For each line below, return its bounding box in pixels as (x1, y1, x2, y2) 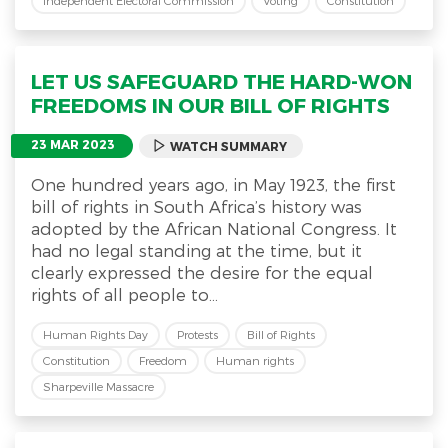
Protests (177, 327, 218, 342)
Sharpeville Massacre (43, 379, 154, 394)
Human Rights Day (43, 327, 148, 342)
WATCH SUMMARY (167, 138, 287, 155)
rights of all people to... (31, 284, 218, 305)
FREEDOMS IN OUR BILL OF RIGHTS (31, 92, 402, 119)
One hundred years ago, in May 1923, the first (31, 174, 396, 195)
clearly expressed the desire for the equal (31, 262, 373, 283)
